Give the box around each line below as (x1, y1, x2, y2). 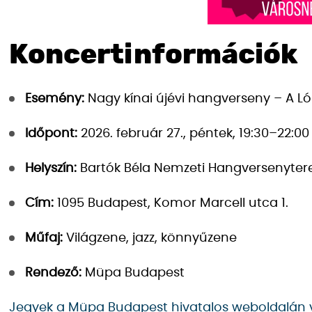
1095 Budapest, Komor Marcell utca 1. (54, 197, 288, 210)
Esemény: (25, 93, 84, 105)
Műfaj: (25, 232, 63, 244)
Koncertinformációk (9, 41, 298, 69)
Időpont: (25, 127, 77, 140)
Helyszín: (25, 162, 77, 175)
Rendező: (25, 267, 81, 279)
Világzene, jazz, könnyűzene (63, 232, 237, 244)
